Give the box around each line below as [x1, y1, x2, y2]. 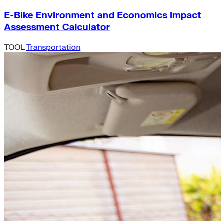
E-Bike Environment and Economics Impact [4, 9, 201, 21]
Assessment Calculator [4, 21, 110, 33]
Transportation [26, 42, 80, 52]
